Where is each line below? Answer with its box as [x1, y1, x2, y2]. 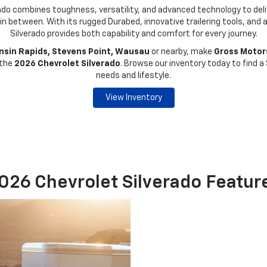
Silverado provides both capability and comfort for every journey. [10, 30, 257, 38]
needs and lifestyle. [96, 72, 171, 80]
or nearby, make [150, 48, 214, 56]
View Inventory [105, 94, 162, 102]
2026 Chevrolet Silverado [14, 60, 120, 68]
